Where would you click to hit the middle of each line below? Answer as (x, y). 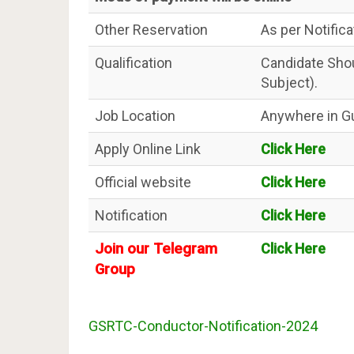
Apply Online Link (148, 149)
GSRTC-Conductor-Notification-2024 (203, 326)
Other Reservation (151, 30)
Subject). (289, 83)
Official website (143, 182)
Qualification (134, 63)
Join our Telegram (156, 249)
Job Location (135, 116)
